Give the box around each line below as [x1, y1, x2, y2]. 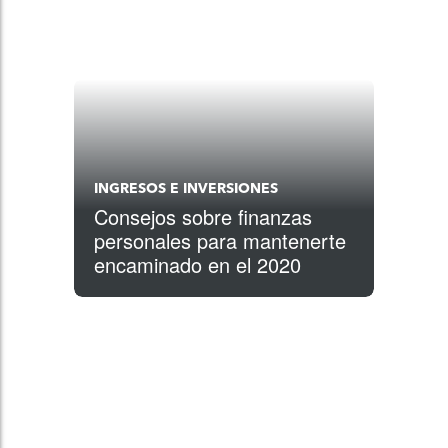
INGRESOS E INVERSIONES [94, 180, 278, 197]
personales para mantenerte [94, 226, 346, 255]
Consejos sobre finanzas [94, 202, 312, 231]
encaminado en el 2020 [94, 250, 301, 279]
